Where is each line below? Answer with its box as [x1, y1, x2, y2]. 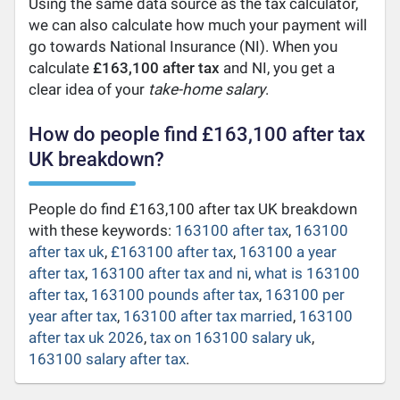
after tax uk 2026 [29, 328, 145, 346]
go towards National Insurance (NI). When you [29, 37, 338, 55]
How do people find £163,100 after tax [29, 122, 366, 146]
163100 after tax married [123, 306, 294, 325]
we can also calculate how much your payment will [29, 15, 368, 34]
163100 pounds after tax [91, 285, 260, 304]
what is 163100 [254, 263, 361, 282]
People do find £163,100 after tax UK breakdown [29, 199, 358, 218]
